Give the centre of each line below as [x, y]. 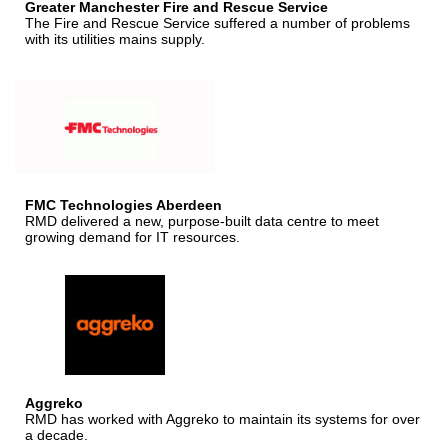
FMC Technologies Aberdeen [123, 204]
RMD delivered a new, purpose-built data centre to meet [202, 220]
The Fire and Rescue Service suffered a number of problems [217, 22]
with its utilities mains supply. [115, 38]
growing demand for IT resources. [132, 236]
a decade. [56, 434]
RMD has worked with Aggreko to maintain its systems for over [222, 418]
